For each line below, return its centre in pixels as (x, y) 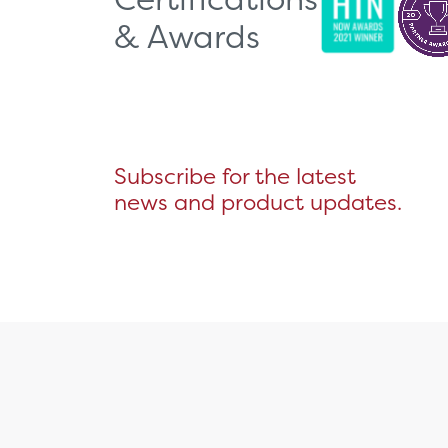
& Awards (187, 35)
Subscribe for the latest (235, 176)
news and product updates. (258, 202)
